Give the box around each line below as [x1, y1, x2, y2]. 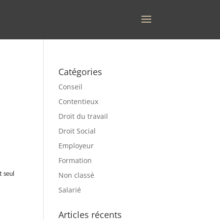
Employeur [58, 141, 94, 150]
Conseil [58, 82, 83, 91]
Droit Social [58, 126, 96, 136]
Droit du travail [58, 111, 109, 121]
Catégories [58, 66, 103, 78]
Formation [58, 156, 92, 165]
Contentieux [58, 97, 99, 106]
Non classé [58, 170, 95, 180]
